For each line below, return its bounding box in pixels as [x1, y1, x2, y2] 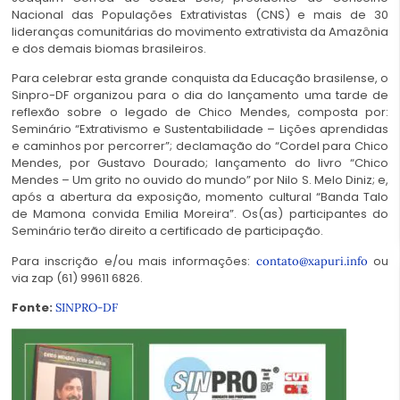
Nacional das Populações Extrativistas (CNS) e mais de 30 [12, 5, 388, 23]
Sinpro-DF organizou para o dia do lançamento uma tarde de [12, 87, 388, 104]
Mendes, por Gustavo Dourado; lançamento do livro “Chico [12, 154, 388, 172]
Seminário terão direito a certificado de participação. [12, 222, 323, 240]
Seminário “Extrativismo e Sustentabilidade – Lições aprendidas [12, 121, 388, 138]
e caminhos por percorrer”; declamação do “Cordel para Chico [12, 137, 388, 155]
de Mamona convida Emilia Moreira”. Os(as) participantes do [12, 205, 388, 223]
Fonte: [12, 298, 55, 316]
